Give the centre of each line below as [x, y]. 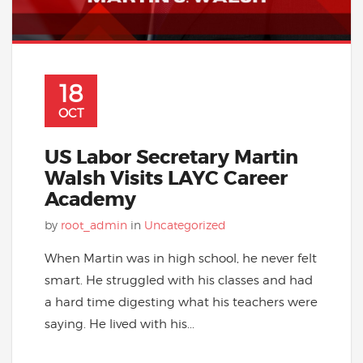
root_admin [94, 225]
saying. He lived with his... [120, 324]
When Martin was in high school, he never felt [181, 258]
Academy [90, 200]
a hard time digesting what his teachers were [181, 302]
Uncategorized [185, 225]
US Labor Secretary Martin [171, 158]
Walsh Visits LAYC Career [166, 179]
